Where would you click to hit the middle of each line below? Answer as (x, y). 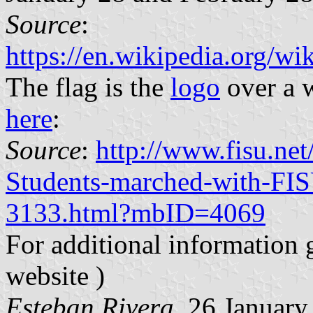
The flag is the (88, 87)
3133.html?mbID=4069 (136, 212)
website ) (55, 275)
